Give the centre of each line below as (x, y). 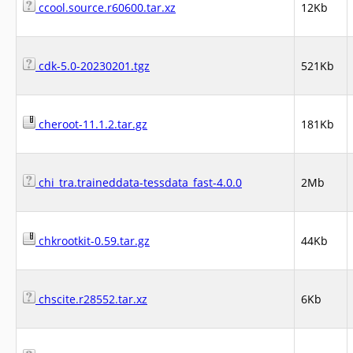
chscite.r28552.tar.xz (91, 299)
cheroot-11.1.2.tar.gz (91, 124)
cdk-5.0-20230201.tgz (93, 66)
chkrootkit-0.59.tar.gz (93, 241)
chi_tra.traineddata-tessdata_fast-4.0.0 (139, 182)
